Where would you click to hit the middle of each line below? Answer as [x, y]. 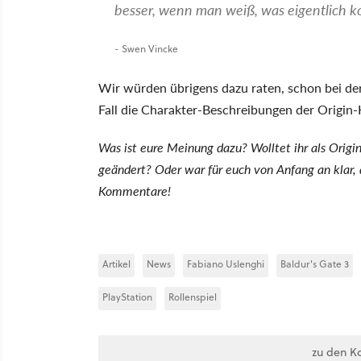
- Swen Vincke [146, 48]
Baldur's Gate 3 [315, 263]
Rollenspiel [193, 297]
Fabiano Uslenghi [226, 263]
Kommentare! [135, 190]
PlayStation [127, 297]
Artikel [116, 263]
